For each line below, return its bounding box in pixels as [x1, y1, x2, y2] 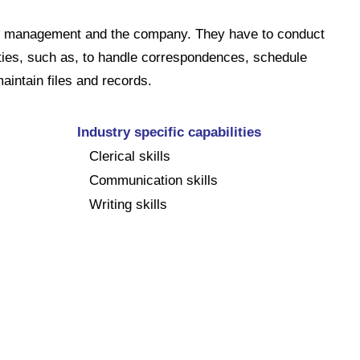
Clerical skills [89, 148, 170, 164]
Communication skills [89, 172, 218, 188]
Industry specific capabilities [77, 124, 261, 140]
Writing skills [89, 196, 167, 212]
